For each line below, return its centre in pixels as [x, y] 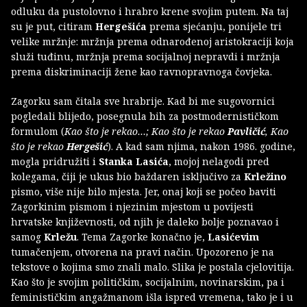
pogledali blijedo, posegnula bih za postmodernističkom [145, 116]
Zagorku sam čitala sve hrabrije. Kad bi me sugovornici [143, 101]
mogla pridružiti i [55, 162]
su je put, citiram [53, 27]
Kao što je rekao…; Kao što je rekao [146, 132]
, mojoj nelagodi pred [219, 162]
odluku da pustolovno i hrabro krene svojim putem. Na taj [150, 12]
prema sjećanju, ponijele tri [216, 27]
